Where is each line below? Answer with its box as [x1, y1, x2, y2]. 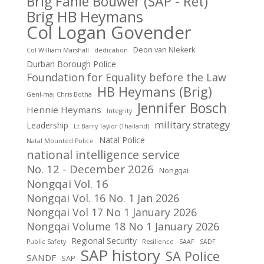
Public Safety [26, 237, 66, 246]
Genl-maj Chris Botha [26, 90, 92, 98]
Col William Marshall [26, 46, 89, 54]
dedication [94, 46, 128, 54]
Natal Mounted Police [26, 137, 94, 145]
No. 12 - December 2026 [26, 161, 154, 177]
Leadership [26, 120, 68, 131]
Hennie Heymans [26, 104, 101, 115]
